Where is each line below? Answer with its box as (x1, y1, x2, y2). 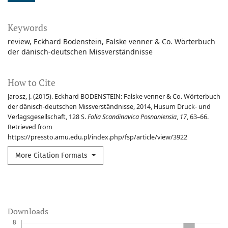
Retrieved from (8, 123, 52, 132)
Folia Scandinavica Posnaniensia (88, 112, 177, 122)
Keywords (8, 21, 47, 34)
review (8, 37, 30, 47)
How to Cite (8, 76, 55, 89)
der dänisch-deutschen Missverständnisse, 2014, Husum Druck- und (8, 102, 211, 111)
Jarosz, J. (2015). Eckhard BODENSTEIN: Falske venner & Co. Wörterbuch (8, 92, 220, 101)
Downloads (8, 206, 48, 217)
